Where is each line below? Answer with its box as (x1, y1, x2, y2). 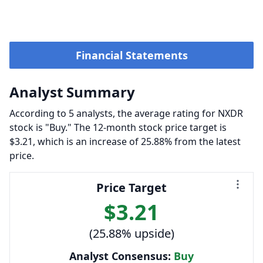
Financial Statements (75, 48, 188, 62)
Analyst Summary (9, 82, 135, 102)
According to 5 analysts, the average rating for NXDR (9, 107, 243, 120)
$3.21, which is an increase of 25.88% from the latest (9, 135, 241, 148)
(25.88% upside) (89, 225, 174, 241)
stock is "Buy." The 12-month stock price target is (9, 121, 227, 134)
